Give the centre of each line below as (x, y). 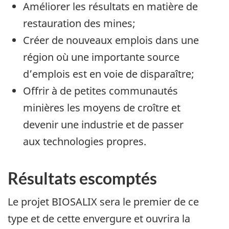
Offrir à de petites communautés (100, 91)
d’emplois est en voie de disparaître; (109, 74)
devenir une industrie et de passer (103, 125)
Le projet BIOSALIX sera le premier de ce (103, 201)
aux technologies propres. (85, 142)
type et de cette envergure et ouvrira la (99, 218)
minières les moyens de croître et (102, 108)
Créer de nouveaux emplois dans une (111, 40)
